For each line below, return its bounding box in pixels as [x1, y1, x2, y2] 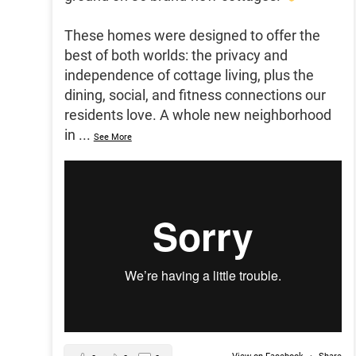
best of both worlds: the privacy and [64, 47, 288, 64]
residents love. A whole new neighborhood [64, 106, 331, 124]
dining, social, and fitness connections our [64, 87, 326, 104]
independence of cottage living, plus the [64, 67, 314, 84]
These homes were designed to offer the [64, 27, 320, 44]
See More [93, 132, 132, 143]
